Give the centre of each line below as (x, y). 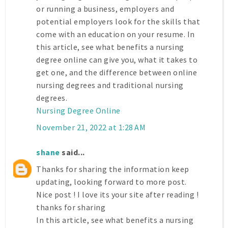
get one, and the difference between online (117, 73)
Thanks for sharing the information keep (113, 169)
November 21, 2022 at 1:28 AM (91, 127)
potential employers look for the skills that (118, 22)
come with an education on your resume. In (116, 34)
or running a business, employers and (105, 9)
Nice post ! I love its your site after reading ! (117, 195)
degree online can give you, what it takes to (117, 60)
